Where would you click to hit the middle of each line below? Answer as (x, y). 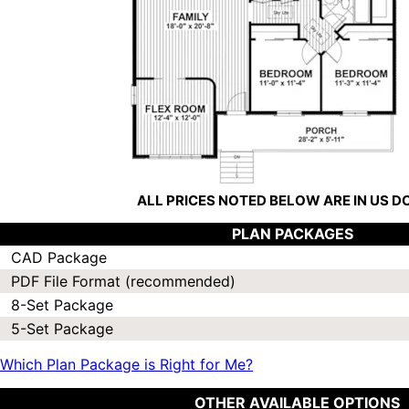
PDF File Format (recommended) (123, 282)
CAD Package (59, 258)
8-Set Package (62, 305)
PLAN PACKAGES (292, 234)
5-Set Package (62, 329)
